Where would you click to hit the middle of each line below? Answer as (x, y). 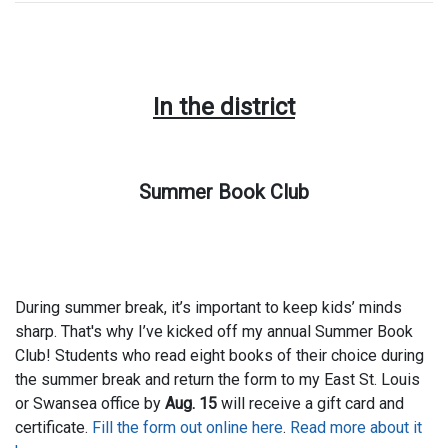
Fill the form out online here (187, 428)
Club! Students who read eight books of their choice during (219, 356)
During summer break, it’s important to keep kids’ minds (208, 308)
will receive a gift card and (310, 404)
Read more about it (354, 428)
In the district (224, 107)
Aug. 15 (191, 404)
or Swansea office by (90, 404)
